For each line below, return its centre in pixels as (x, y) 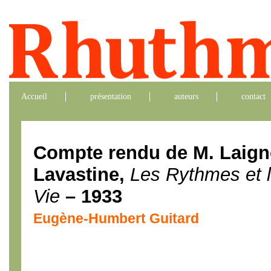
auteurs (186, 96)
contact (253, 96)
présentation (111, 96)
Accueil (34, 96)
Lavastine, (82, 175)
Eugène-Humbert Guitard (116, 218)
